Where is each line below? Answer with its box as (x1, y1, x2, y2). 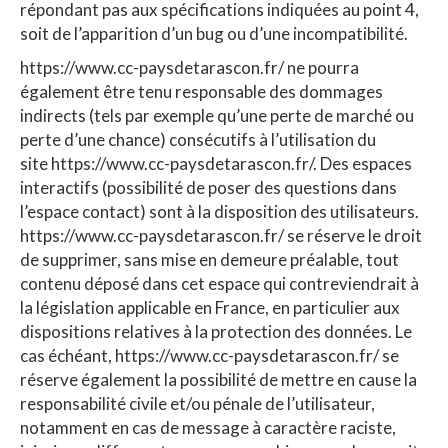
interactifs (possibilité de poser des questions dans (20, 177, 397, 199)
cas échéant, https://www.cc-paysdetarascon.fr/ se (20, 345, 399, 367)
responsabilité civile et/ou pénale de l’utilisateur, (20, 393, 375, 415)
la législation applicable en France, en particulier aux (20, 297, 400, 319)
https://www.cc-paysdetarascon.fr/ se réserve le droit (20, 225, 422, 247)
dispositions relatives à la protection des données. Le (20, 321, 412, 343)
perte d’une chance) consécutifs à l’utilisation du (20, 129, 376, 151)
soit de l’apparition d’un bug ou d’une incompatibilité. (20, 23, 408, 45)
